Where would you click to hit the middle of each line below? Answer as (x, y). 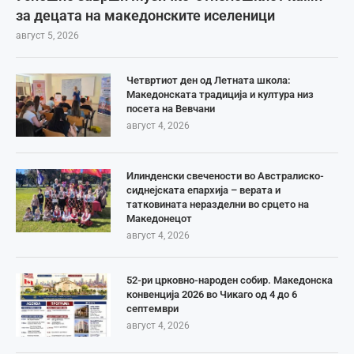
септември (153, 309)
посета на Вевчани (171, 109)
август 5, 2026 (47, 36)
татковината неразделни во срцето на (218, 205)
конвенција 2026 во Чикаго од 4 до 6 (212, 295)
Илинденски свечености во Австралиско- (225, 176)
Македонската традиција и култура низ (220, 95)
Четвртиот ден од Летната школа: (209, 81)
